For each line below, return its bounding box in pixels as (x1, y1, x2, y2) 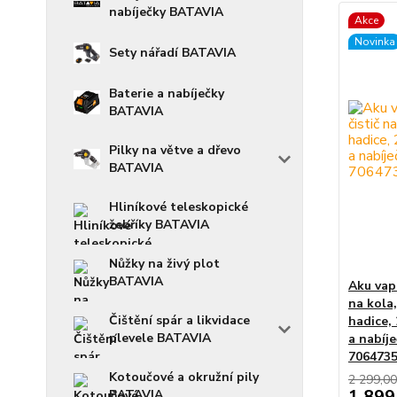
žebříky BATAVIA (109, 215, 209, 233)
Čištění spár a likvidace (109, 311, 250, 329)
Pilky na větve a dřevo (109, 141, 241, 159)
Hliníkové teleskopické (109, 198, 248, 215)
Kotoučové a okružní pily (109, 368, 259, 385)
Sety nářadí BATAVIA (109, 43, 236, 61)
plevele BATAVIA (109, 329, 211, 346)
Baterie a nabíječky (109, 84, 224, 102)
